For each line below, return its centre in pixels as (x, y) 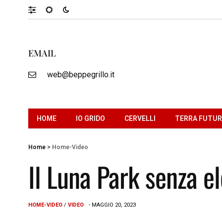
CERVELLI (140, 118)
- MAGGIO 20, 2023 (112, 205)
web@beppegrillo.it (81, 74)
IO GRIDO (90, 118)
